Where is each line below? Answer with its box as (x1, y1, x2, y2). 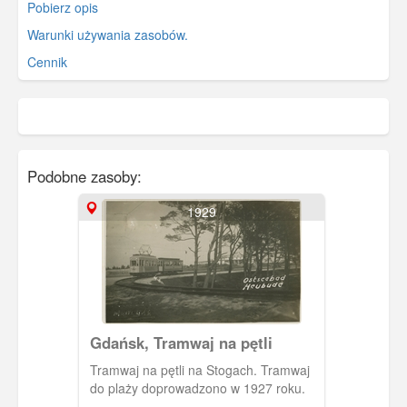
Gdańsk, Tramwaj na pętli (89, 331, 273, 353)
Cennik (27, 52, 67, 71)
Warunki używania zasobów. (27, 25, 188, 44)
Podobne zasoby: (27, 164, 142, 187)
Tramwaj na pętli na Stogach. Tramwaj (89, 360, 310, 379)
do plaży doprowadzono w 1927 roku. (89, 378, 305, 397)
